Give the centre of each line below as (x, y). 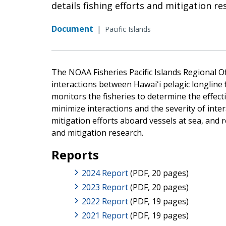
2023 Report (106, 187)
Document (72, 29)
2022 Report (105, 201)
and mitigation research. (98, 132)
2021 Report (105, 215)
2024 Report (105, 173)
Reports (75, 154)
